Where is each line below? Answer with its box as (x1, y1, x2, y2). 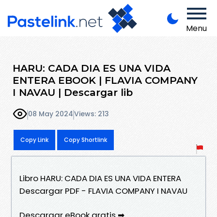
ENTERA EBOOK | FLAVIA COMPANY (13, 74, 198, 86)
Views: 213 (74, 109, 109, 119)
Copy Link (20, 135, 48, 144)
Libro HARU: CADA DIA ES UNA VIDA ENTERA (19, 172, 181, 184)
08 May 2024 (28, 109, 73, 119)
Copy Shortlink (64, 135, 107, 144)
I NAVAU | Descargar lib (13, 86, 133, 98)
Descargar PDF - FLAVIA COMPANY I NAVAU (19, 185, 187, 197)
